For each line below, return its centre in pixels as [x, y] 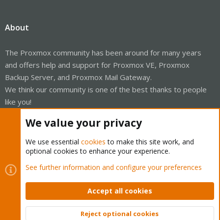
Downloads [24, 211]
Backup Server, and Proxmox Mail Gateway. [78, 77]
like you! [18, 101]
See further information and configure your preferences [114, 167]
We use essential [53, 142]
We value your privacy [84, 123]
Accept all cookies [120, 191]
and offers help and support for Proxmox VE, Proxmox [97, 65]
